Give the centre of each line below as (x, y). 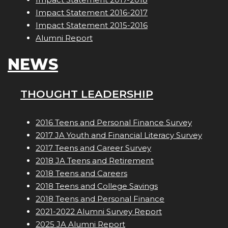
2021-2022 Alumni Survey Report (99, 212)
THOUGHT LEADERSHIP (87, 94)
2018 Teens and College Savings (97, 186)
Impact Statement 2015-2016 (92, 25)
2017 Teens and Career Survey (93, 148)
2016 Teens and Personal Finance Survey (114, 123)
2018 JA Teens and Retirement (95, 161)
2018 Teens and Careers (81, 174)
